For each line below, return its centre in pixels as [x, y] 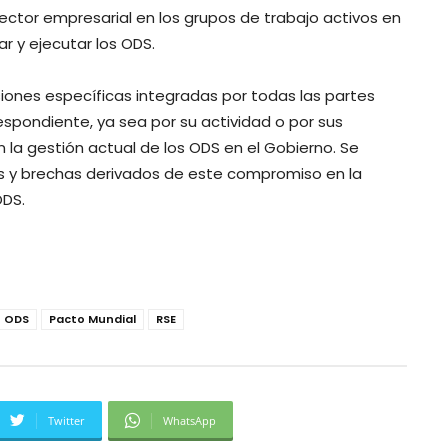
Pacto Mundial [92, 318]
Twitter [66, 420]
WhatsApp [189, 420]
